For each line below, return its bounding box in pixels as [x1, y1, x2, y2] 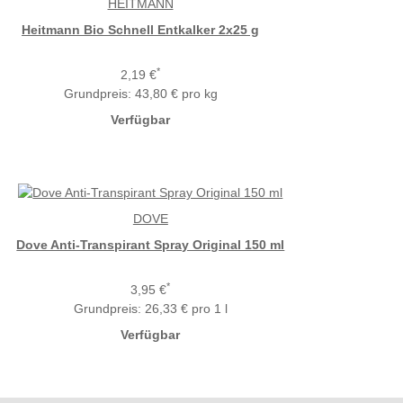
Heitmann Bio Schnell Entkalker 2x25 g [22, 22, 259, 38]
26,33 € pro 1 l [144, 300, 228, 316]
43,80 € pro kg [134, 86, 218, 102]
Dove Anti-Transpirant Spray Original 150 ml [16, 237, 285, 252]
